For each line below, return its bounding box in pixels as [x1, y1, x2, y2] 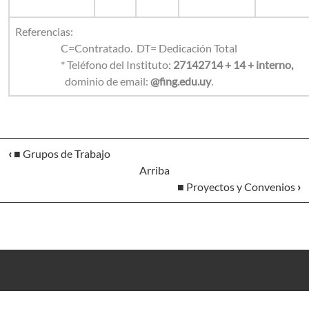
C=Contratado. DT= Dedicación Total [15, 41, 237, 54]
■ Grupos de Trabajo [12, 147, 110, 160]
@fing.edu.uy [150, 74, 211, 88]
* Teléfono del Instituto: [15, 58, 173, 71]
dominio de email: [65, 74, 150, 88]
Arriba [139, 163, 170, 177]
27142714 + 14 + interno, [173, 58, 293, 71]
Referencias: [15, 25, 75, 38]
